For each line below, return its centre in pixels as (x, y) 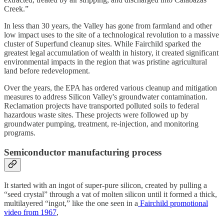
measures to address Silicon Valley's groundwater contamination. (106, 97)
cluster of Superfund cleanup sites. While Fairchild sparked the (102, 44)
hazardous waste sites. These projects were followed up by (96, 115)
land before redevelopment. (47, 71)
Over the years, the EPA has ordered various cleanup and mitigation (110, 88)
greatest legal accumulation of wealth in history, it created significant (111, 53)
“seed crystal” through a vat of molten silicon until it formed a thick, (110, 194)
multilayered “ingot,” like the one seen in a (71, 203)
